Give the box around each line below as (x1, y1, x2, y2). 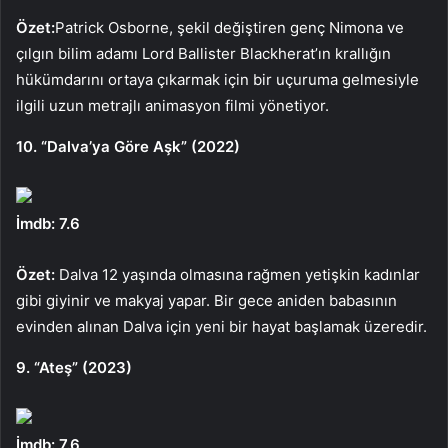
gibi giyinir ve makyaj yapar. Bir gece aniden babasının (16, 290, 397, 310)
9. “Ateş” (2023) (16, 357, 132, 377)
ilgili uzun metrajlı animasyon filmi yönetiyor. (16, 95, 329, 115)
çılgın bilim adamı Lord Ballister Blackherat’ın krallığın (16, 43, 391, 63)
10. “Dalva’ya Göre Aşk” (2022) (16, 136, 240, 156)
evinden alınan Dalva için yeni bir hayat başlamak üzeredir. (16, 316, 427, 336)
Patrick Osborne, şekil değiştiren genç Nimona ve (55, 17, 404, 37)
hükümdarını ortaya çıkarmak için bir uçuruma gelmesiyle (16, 69, 419, 89)
